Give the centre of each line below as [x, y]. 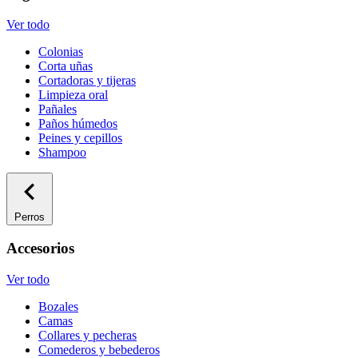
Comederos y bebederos [99, 350]
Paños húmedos [78, 123]
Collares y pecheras [88, 335]
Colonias [61, 51]
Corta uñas [66, 66]
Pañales [58, 109]
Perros [30, 217]
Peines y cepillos [80, 137]
